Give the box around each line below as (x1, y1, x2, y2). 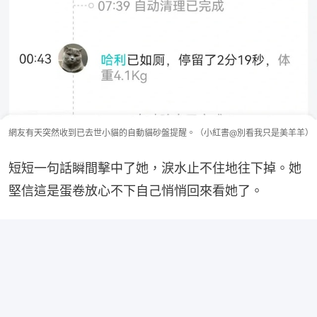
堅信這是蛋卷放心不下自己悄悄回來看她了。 (8, 183, 263, 198)
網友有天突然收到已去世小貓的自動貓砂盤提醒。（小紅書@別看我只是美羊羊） (8, 127, 313, 138)
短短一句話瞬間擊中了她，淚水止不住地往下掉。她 (8, 160, 301, 175)
